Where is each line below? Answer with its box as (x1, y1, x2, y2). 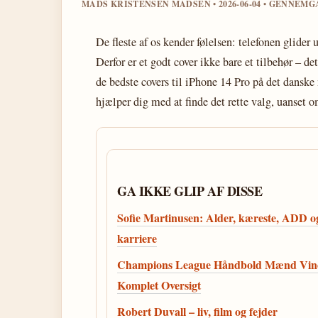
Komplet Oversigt (117, 277, 201, 293)
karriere (117, 230, 157, 246)
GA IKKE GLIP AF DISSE (117, 182, 263, 200)
